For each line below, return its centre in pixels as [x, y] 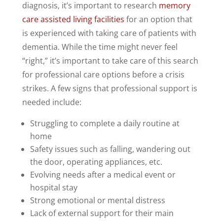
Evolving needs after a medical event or [103, 174]
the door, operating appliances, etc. [96, 162]
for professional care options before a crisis [103, 74]
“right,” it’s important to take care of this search [110, 60]
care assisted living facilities [73, 19]
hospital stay [54, 187]
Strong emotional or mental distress [97, 200]
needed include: [52, 102]
